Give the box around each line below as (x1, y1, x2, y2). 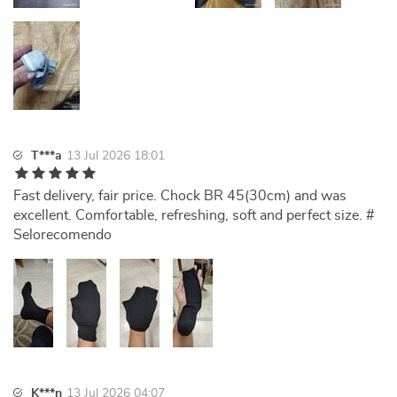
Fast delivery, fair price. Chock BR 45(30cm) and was (13, 189, 346, 203)
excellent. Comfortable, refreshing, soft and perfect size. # (13, 208, 375, 222)
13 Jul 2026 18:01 (66, 150, 165, 162)
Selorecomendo (13, 228, 112, 242)
